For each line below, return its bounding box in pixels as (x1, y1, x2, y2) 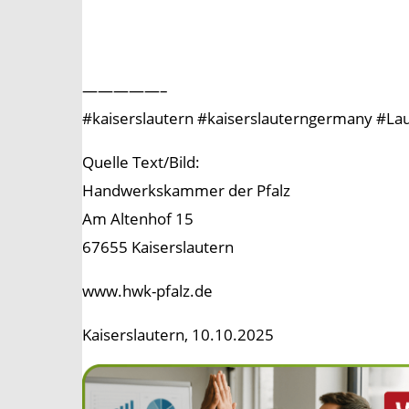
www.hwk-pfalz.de (82, 280, 213, 302)
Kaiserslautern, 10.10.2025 (82, 324, 274, 346)
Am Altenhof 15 (82, 208, 194, 230)
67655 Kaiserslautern (82, 236, 234, 258)
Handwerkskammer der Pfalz (82, 180, 290, 202)
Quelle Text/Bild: (82, 152, 200, 173)
